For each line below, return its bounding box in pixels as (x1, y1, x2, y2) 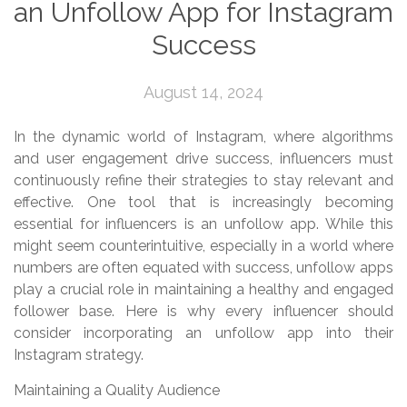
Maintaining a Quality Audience (14, 381, 220, 399)
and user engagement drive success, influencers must (14, 149, 393, 167)
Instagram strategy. (14, 345, 144, 363)
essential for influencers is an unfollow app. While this (14, 214, 393, 233)
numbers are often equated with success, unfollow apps (14, 258, 393, 276)
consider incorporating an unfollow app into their (14, 323, 393, 342)
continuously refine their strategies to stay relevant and (14, 171, 393, 189)
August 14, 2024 (144, 82, 263, 102)
